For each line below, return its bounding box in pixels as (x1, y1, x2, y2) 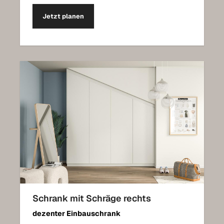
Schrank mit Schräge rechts (32, 192, 151, 204)
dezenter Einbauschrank (32, 208, 120, 218)
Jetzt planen (42, 11, 84, 20)
